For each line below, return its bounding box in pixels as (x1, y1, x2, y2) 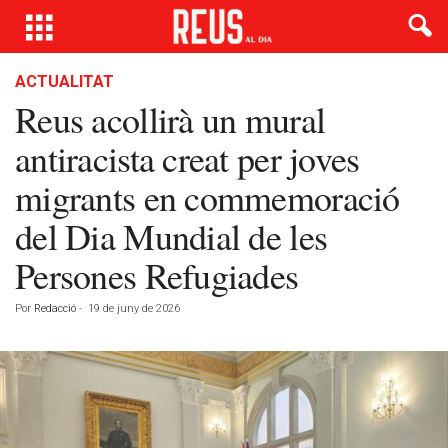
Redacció (34, 302, 76, 315)
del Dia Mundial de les (15, 212, 328, 260)
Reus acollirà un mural (15, 95, 326, 143)
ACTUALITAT (15, 72, 114, 91)
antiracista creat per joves (15, 134, 360, 182)
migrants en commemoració (15, 173, 400, 221)
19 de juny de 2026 (88, 302, 180, 315)
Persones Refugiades (15, 251, 299, 299)
